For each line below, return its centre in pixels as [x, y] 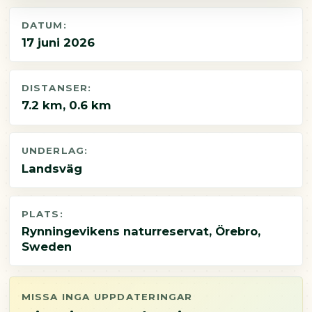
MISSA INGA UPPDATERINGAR [107, 297]
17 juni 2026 [58, 43]
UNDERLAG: [55, 151]
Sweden [46, 247]
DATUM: [44, 25]
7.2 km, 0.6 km [66, 106]
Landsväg [52, 168]
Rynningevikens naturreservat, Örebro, [141, 232]
